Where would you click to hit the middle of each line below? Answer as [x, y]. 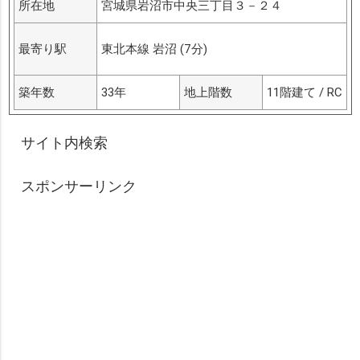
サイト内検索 [64, 143]
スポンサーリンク [78, 186]
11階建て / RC [304, 92]
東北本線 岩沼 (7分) [154, 49]
